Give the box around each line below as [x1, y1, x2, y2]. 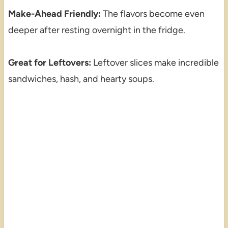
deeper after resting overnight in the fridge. [8, 24, 185, 36]
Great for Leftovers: [8, 56, 91, 68]
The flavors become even [100, 8, 205, 19]
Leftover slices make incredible [91, 56, 219, 68]
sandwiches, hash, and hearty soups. [8, 73, 154, 84]
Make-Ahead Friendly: [8, 8, 101, 19]
